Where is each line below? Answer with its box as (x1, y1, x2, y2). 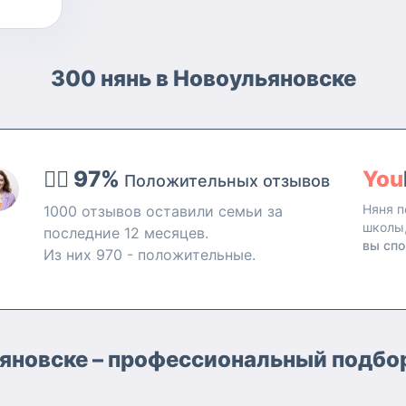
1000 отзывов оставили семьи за (43, 202, 283, 220)
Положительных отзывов (123, 171, 330, 190)
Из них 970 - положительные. (43, 246, 256, 264)
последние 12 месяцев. (43, 224, 208, 242)
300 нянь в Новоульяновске (50, 65, 356, 92)
